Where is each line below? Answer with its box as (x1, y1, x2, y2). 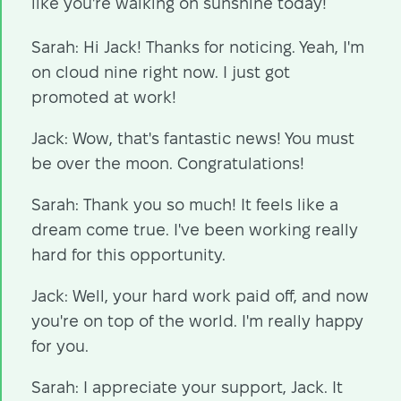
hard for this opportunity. (30, 245, 226, 263)
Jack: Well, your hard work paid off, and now (30, 286, 369, 304)
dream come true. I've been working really (30, 220, 358, 238)
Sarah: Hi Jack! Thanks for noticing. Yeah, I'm (30, 38, 364, 55)
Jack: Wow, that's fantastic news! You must (30, 129, 354, 147)
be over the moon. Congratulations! (30, 154, 304, 172)
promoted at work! (30, 88, 176, 106)
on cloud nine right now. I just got (30, 63, 290, 81)
